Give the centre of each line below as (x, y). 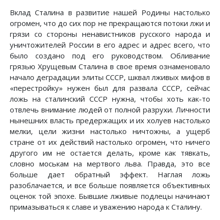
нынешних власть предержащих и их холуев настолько (110, 121)
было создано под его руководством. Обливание (110, 56)
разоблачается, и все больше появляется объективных (110, 185)
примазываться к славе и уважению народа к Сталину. (106, 207)
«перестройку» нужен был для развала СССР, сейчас (110, 88)
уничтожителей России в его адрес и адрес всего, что (110, 45)
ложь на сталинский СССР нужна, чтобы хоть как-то (110, 99)
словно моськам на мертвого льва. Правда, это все (110, 164)
